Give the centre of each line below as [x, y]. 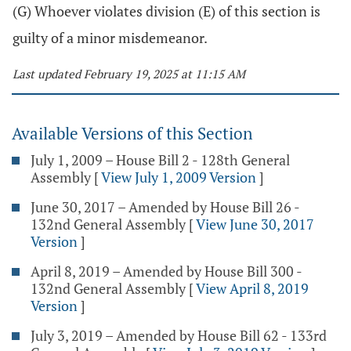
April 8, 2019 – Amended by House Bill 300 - [166, 271]
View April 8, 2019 [252, 288]
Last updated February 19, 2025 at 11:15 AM [129, 74]
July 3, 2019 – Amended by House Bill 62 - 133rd [179, 335]
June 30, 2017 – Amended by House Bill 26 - [165, 207]
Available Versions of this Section [132, 133]
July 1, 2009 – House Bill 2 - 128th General [160, 160]
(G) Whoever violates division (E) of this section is [166, 11]
